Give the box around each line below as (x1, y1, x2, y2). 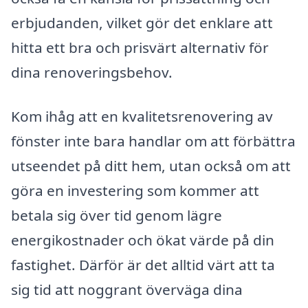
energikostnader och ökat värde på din (11, 230, 274, 250)
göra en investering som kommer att (11, 180, 259, 200)
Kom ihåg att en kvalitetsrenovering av (11, 106, 273, 126)
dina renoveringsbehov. (11, 63, 173, 82)
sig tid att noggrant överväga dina (11, 279, 243, 299)
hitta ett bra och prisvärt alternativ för (11, 38, 269, 58)
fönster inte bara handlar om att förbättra (11, 131, 296, 151)
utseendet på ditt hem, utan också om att (11, 155, 291, 175)
